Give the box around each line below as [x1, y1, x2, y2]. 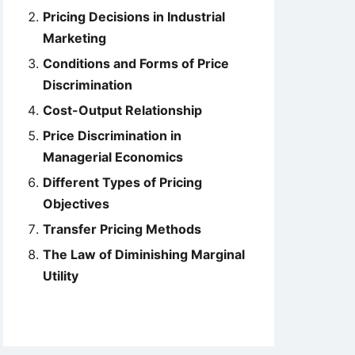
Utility [43, 268, 78, 284]
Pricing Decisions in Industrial [43, 9, 225, 25]
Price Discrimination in [43, 128, 181, 143]
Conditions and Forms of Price [43, 55, 229, 71]
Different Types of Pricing [43, 174, 202, 190]
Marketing [43, 30, 106, 46]
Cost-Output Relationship [43, 102, 202, 118]
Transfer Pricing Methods [43, 221, 201, 237]
